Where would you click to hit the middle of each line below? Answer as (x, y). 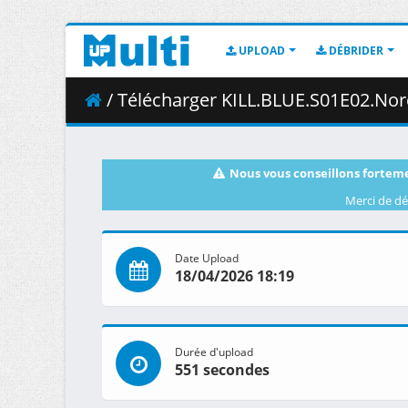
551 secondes (222, 370)
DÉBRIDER (355, 51)
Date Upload (207, 258)
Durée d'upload (214, 352)
